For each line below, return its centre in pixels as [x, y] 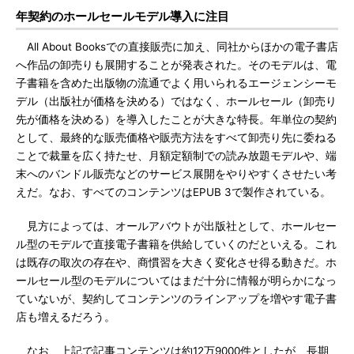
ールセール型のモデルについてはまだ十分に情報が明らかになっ [176, 281]
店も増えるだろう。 [66, 317]
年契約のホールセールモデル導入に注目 [122, 16]
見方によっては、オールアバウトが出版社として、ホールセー [176, 226]
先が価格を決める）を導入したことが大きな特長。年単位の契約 [176, 119]
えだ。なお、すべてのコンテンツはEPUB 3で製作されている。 [173, 192]
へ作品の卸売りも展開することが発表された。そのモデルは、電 [176, 65]
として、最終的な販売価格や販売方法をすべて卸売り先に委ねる [176, 137]
